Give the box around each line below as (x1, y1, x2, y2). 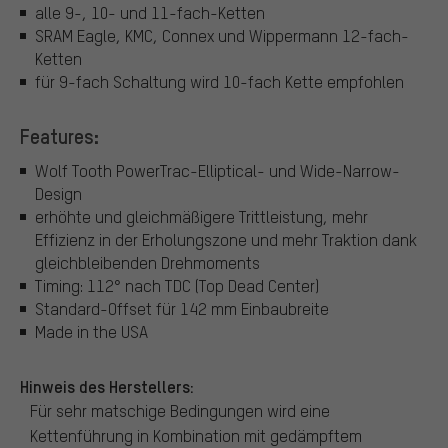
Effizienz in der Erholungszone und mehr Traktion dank (35, 228, 417, 250)
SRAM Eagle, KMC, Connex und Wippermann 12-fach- (35, 25, 409, 47)
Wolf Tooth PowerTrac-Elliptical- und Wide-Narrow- (35, 159, 400, 181)
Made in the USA (35, 320, 148, 342)
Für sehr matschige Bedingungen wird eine (30, 400, 330, 422)
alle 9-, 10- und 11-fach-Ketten (35, 2, 265, 24)
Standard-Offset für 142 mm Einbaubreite (35, 297, 329, 319)
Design (35, 182, 82, 204)
